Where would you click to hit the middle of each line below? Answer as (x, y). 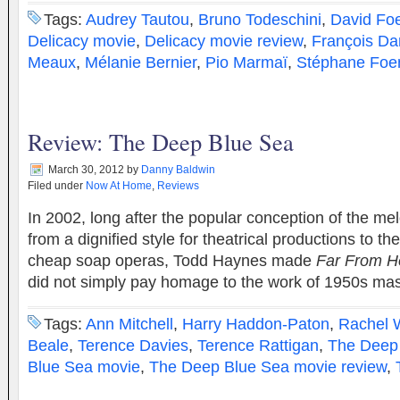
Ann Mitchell (129, 324)
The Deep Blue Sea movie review (268, 367)
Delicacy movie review (224, 41)
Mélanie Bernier (141, 62)
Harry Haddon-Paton (256, 324)
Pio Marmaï (246, 62)
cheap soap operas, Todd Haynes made (172, 261)
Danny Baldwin (178, 170)
